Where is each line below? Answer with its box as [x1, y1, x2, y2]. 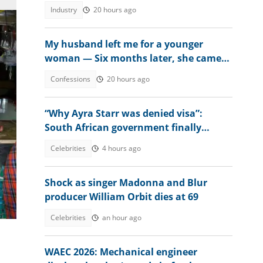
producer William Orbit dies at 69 [45, 190, 198, 203]
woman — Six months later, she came [45, 52, 221, 65]
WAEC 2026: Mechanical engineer [45, 245, 197, 258]
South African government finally [45, 121, 201, 134]
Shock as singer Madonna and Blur [45, 176, 207, 189]
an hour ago [102, 213, 141, 222]
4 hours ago [102, 143, 141, 153]
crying [45, 66, 73, 79]
